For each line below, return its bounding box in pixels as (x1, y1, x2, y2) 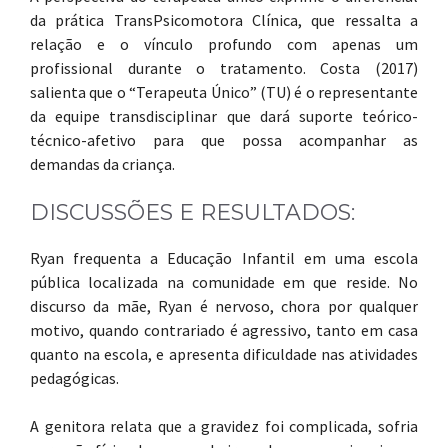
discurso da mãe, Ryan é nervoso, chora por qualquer (30, 296, 418, 316)
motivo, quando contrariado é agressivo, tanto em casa (30, 320, 418, 340)
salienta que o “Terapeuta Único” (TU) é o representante (30, 82, 418, 102)
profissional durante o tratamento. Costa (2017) (30, 58, 418, 78)
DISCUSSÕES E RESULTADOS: (30, 199, 355, 226)
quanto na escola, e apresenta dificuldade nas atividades (30, 344, 418, 364)
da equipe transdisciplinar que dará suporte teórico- (30, 106, 418, 126)
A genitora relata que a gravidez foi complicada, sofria (30, 416, 418, 436)
